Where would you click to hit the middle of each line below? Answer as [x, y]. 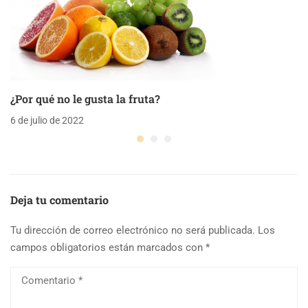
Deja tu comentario [59, 199]
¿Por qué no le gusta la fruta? [85, 98]
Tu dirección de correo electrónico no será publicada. [133, 230]
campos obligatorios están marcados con [108, 247]
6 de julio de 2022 [47, 120]
